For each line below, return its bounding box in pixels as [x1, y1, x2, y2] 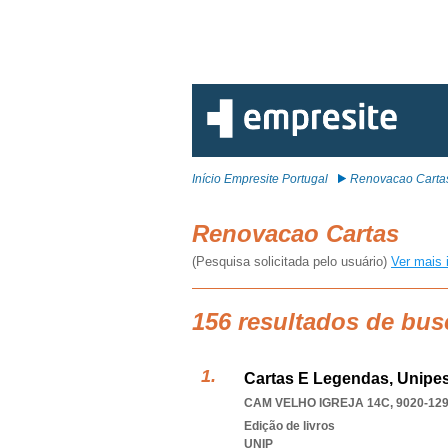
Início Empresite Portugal [192, 172, 328, 186]
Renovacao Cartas [192, 220, 406, 247]
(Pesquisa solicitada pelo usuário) [192, 254, 391, 269]
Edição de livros [244, 419, 335, 433]
